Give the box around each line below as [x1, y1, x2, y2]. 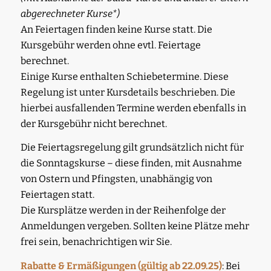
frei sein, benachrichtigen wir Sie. [20, 236, 172, 248]
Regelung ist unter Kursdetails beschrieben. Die [20, 86, 235, 98]
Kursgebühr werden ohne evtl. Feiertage [20, 39, 201, 51]
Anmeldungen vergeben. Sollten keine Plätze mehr [20, 220, 249, 232]
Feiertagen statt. [20, 189, 94, 201]
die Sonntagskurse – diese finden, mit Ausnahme [20, 157, 242, 169]
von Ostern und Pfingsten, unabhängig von [20, 173, 212, 185]
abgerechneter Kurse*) [20, 7, 120, 19]
